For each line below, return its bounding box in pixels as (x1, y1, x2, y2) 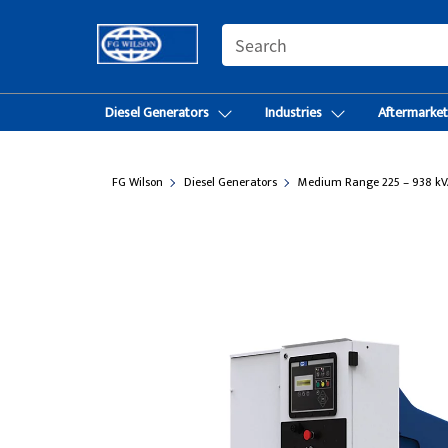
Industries (265, 101, 322, 124)
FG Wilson (112, 172, 163, 192)
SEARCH (220, 25, 276, 42)
